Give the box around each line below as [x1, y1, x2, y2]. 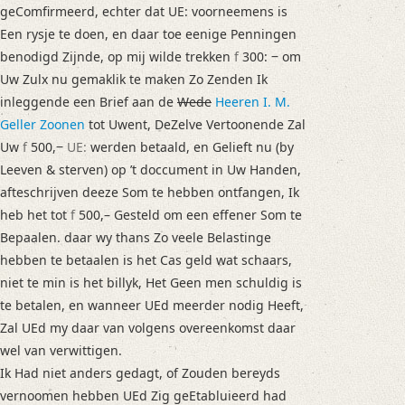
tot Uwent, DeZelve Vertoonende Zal [85, 115, 306, 133]
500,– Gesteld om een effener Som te [75, 205, 302, 223]
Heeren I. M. [215, 92, 290, 110]
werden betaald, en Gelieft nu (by [87, 137, 294, 155]
